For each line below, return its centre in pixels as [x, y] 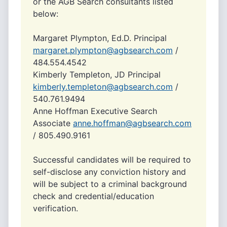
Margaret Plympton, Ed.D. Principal [100, 38]
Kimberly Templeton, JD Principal [97, 74]
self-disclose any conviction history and [109, 172]
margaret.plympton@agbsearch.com [103, 50]
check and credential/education [93, 196]
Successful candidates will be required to [112, 160]
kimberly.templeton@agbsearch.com [103, 87]
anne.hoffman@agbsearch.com [132, 123]
